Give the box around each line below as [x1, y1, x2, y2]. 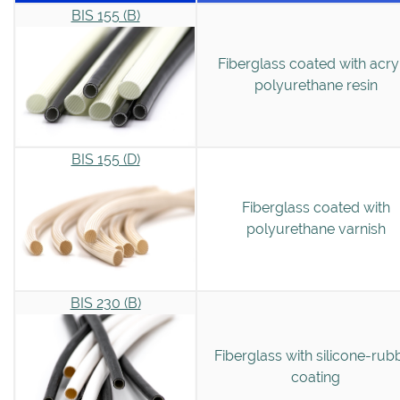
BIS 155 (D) [71, 150, 140, 168]
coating [291, 368, 340, 386]
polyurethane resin [254, 76, 378, 94]
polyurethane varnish [246, 220, 386, 237]
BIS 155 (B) [71, 6, 140, 24]
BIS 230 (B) [70, 294, 141, 312]
